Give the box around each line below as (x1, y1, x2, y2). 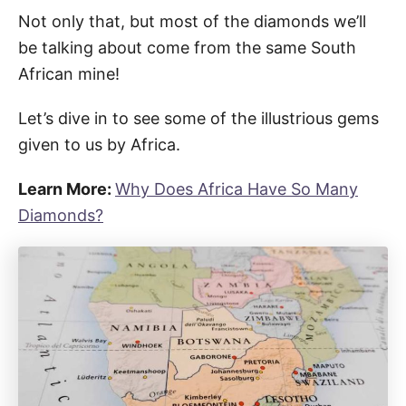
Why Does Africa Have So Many (115, 179, 358, 198)
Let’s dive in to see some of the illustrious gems (18, 108, 379, 128)
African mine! (18, 63, 120, 83)
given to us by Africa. (18, 134, 180, 154)
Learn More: (18, 179, 115, 198)
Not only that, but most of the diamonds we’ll (18, 11, 366, 31)
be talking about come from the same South (18, 37, 356, 57)
